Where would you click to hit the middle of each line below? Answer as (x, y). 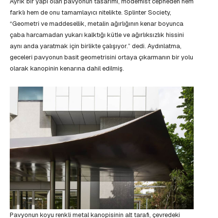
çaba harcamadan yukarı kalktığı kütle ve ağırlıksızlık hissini (97, 35)
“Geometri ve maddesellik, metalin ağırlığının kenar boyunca (97, 24)
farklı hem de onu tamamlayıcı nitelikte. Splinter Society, (91, 13)
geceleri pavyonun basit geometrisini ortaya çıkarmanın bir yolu (101, 57)
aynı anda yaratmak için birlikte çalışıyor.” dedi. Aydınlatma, (96, 46)
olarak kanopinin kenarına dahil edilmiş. (67, 69)
